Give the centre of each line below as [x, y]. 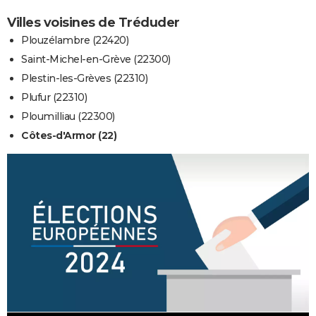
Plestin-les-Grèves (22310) [84, 78]
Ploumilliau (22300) [68, 116]
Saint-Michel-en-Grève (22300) [96, 59]
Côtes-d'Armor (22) [69, 135]
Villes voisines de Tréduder [93, 22]
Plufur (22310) [54, 97]
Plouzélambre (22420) [75, 40]
